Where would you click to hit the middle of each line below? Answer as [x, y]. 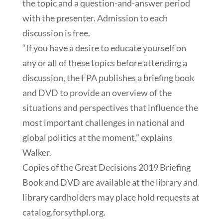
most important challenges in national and [103, 122]
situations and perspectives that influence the [110, 107]
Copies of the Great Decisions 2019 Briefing [106, 167]
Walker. [37, 152]
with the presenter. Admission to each [95, 18]
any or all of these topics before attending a [105, 62]
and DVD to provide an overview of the [97, 92]
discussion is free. [56, 33]
